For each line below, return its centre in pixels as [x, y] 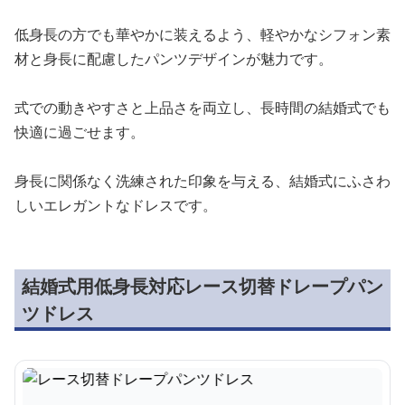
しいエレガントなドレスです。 [116, 205]
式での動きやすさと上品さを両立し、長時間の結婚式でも [202, 108]
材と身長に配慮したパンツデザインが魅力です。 [174, 59]
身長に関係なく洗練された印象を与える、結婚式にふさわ [202, 181]
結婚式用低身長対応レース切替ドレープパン [202, 286]
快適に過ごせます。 [80, 132]
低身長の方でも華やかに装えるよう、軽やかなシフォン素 [202, 34]
